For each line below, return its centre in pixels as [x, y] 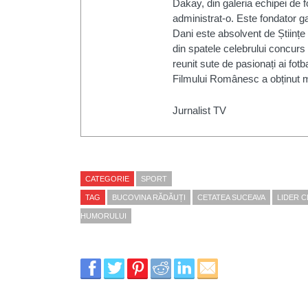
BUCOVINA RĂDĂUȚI [149, 198]
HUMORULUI [103, 216]
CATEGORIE [107, 179]
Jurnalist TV [199, 110]
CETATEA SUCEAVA [231, 198]
